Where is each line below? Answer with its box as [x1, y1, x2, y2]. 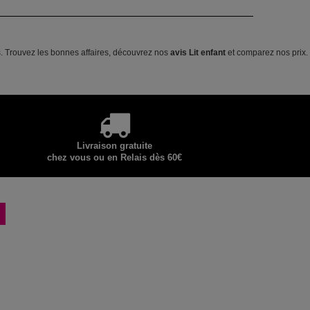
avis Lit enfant [170, 47, 226, 57]
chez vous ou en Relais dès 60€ [46, 152, 182, 163]
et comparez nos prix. [226, 47, 308, 57]
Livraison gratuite [76, 140, 152, 151]
